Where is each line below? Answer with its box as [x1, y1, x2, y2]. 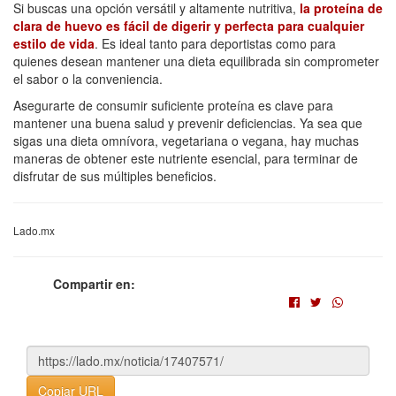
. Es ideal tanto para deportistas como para [95, 34, 336, 52]
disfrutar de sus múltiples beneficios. [13, 166, 217, 185]
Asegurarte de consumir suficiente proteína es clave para [13, 95, 333, 114]
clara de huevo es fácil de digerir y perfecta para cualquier [13, 16, 364, 34]
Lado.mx [13, 222, 55, 238]
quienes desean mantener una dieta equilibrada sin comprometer [13, 51, 379, 70]
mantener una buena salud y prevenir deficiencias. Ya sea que [13, 113, 362, 132]
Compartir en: [53, 274, 135, 293]
